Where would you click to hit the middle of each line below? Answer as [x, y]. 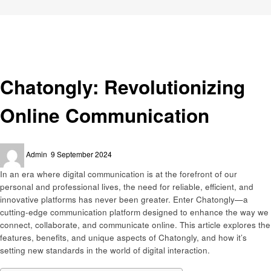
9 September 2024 [81, 154]
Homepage [27, 21]
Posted [62, 148]
